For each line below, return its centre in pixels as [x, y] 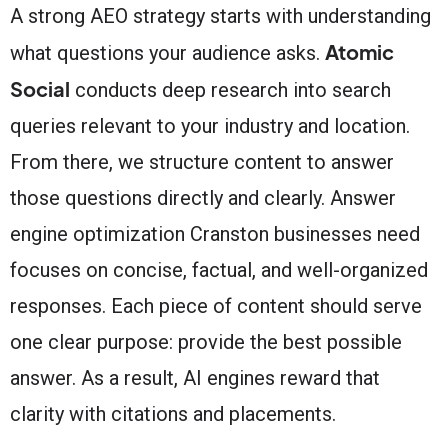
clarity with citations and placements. [173, 413]
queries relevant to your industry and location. [210, 125]
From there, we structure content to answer [202, 161]
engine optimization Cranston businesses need [215, 233]
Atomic [359, 51]
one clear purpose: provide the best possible [206, 341]
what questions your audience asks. [167, 52]
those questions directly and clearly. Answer [203, 197]
